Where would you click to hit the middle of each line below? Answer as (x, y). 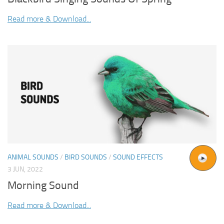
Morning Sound (43, 185)
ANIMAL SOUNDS (33, 157)
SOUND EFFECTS (138, 157)
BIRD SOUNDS (86, 157)
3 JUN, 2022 (25, 169)
